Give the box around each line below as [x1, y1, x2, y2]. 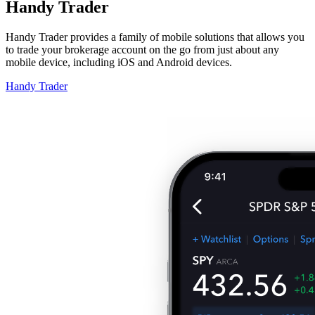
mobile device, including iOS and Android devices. [6, 56, 232, 68]
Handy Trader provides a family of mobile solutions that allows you [6, 30, 304, 43]
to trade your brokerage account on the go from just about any [6, 43, 279, 56]
